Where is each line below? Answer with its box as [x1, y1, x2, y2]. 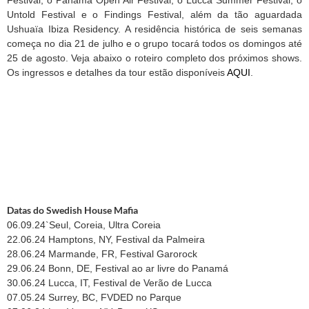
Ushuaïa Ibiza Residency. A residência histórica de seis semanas [7, 23, 302, 34]
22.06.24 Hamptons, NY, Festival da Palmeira [7, 233, 205, 245]
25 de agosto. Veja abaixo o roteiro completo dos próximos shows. [7, 52, 302, 63]
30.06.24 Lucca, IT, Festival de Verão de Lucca [7, 277, 212, 288]
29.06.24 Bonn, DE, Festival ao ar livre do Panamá [7, 262, 228, 274]
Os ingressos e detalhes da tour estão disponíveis [7, 66, 227, 78]
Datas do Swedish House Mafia [7, 203, 138, 216]
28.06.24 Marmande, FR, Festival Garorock [7, 248, 197, 259]
